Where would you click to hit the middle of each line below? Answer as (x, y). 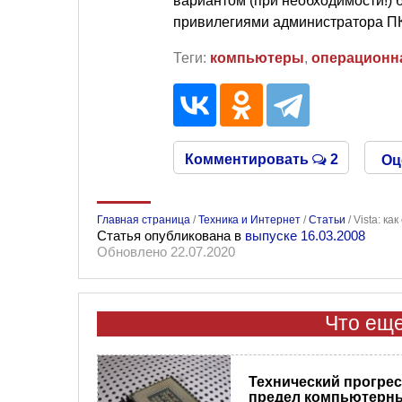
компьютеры (257, 57)
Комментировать (248, 159)
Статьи (327, 219)
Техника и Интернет (249, 219)
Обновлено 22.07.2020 (166, 251)
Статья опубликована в (171, 235)
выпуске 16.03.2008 (305, 235)
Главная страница (144, 219)
